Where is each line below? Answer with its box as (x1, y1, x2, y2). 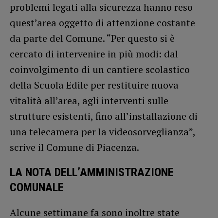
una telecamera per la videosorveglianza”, (10, 125, 195, 138)
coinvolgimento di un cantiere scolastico (10, 62, 190, 76)
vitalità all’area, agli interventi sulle (10, 93, 168, 107)
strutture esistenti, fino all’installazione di (10, 109, 198, 123)
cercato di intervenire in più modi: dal (10, 47, 178, 60)
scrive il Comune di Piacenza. (10, 140, 139, 154)
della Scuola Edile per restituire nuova (10, 78, 179, 91)
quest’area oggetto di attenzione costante (10, 16, 195, 29)
